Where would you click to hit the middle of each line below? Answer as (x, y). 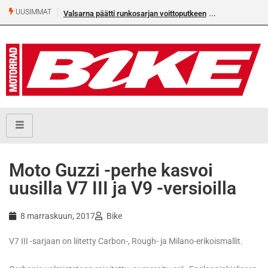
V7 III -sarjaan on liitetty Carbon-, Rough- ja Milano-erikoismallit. (126, 241)
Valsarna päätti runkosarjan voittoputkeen (135, 13)
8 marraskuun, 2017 (58, 216)
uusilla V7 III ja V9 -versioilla (123, 188)
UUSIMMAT (33, 12)
